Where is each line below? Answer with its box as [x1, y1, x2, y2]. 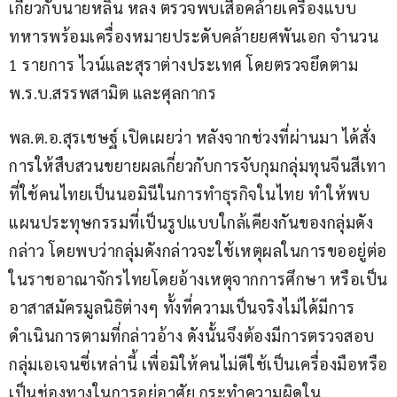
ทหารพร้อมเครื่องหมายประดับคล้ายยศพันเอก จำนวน [9, 26, 383, 47]
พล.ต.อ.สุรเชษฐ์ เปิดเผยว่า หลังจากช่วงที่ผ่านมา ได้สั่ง [9, 127, 377, 148]
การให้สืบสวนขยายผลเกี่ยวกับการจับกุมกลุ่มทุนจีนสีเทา [9, 155, 385, 176]
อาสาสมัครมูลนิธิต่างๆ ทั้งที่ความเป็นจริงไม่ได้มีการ [9, 297, 354, 318]
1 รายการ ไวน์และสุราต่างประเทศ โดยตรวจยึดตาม [9, 54, 362, 75]
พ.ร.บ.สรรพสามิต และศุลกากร [9, 82, 216, 104]
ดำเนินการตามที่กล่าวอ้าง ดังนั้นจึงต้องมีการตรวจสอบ [9, 325, 375, 346]
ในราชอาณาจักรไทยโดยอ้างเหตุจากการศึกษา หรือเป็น [9, 269, 388, 290]
